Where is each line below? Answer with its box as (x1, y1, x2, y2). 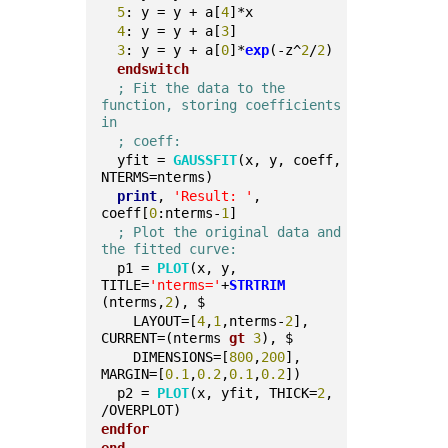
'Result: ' (173, 188, 254, 204)
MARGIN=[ (101, 366, 166, 382)
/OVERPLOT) (101, 402, 182, 418)
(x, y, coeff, (237, 152, 342, 168)
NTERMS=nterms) (101, 169, 214, 185)
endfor (101, 421, 150, 437)
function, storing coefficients (101, 97, 342, 113)
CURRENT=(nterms (101, 330, 230, 346)
